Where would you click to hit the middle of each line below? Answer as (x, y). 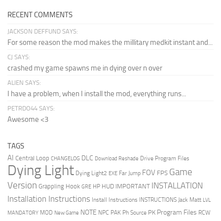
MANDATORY (23, 213)
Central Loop (32, 158)
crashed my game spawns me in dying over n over (85, 68)
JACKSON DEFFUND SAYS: (43, 32)
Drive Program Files (165, 159)
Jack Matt (190, 200)
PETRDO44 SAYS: (31, 109)
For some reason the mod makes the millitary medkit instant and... (110, 43)
